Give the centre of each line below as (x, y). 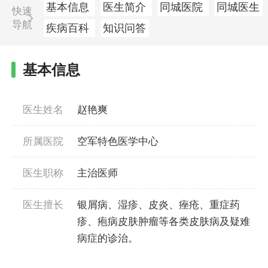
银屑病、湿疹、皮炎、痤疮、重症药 (159, 204)
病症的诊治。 (108, 238)
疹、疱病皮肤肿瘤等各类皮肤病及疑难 (164, 221)
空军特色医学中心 (118, 141)
